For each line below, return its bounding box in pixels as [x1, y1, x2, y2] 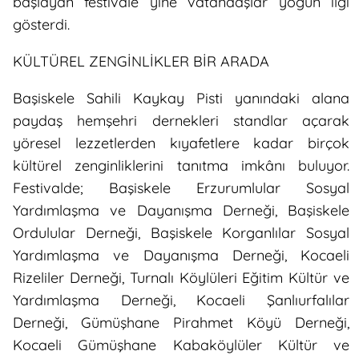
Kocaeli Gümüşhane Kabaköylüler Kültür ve [13, 336, 349, 355]
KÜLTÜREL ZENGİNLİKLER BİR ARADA [13, 52, 269, 71]
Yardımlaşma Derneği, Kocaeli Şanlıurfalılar [13, 291, 349, 310]
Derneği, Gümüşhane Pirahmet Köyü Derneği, [13, 313, 349, 333]
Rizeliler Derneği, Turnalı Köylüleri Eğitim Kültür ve [13, 268, 349, 288]
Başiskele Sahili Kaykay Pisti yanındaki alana [13, 89, 349, 108]
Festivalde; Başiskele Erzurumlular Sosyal [13, 179, 349, 198]
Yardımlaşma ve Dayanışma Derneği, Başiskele [13, 201, 349, 220]
